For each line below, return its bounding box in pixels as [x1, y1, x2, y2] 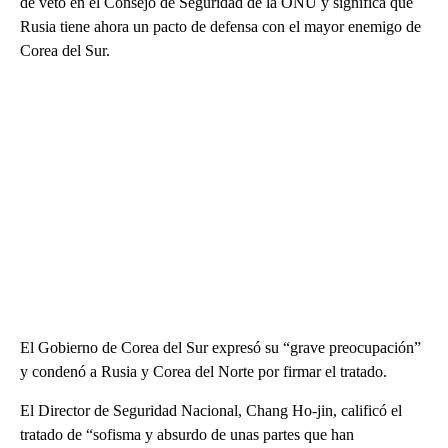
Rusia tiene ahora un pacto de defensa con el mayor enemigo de [20, 17, 421, 35]
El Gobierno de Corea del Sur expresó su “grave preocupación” [20, 338, 421, 356]
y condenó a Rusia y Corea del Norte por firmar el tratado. [20, 362, 387, 380]
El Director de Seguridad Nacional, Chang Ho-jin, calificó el [20, 401, 402, 419]
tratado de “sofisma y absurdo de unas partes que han [20, 425, 354, 443]
